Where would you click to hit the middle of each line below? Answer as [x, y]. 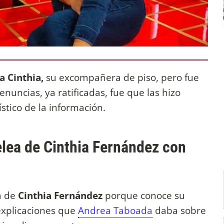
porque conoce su [145, 195]
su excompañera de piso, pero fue [121, 77]
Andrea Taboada [115, 210]
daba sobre [179, 210]
